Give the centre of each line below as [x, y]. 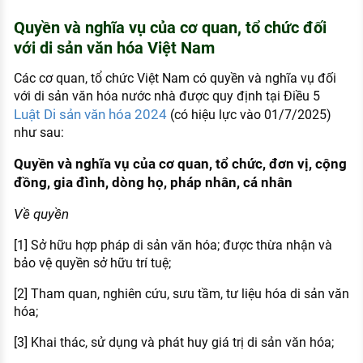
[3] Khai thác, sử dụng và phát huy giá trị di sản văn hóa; [173, 343]
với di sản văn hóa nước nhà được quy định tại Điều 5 [167, 96]
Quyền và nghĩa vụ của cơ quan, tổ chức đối [170, 28]
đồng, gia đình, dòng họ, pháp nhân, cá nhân [153, 183]
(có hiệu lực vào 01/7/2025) [249, 115]
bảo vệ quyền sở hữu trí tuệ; [92, 263]
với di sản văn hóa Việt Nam [114, 48]
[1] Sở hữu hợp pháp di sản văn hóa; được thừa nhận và [173, 246]
